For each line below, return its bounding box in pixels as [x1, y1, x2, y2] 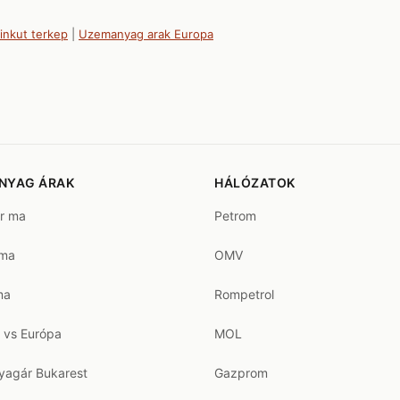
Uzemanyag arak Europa [79, 27, 213, 41]
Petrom [214, 208, 256, 223]
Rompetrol [214, 287, 274, 302]
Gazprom [214, 365, 268, 380]
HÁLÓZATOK [214, 175, 296, 190]
